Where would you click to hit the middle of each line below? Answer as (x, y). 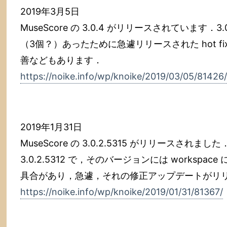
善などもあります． (61, 60)
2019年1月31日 (51, 127)
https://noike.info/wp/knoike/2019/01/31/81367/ (122, 192)
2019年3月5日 (50, 11)
